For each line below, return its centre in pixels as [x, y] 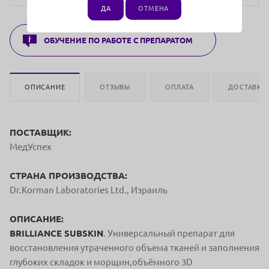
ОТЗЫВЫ [115, 87]
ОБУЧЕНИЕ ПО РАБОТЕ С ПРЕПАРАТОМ [118, 40]
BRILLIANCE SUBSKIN [56, 233]
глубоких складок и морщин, [71, 262]
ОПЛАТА [179, 87]
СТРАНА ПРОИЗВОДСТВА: [68, 175]
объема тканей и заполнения [198, 247]
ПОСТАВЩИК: [41, 132]
